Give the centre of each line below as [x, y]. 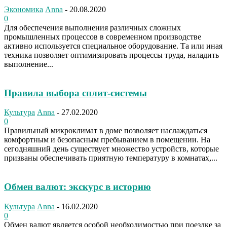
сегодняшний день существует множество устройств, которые [111, 149]
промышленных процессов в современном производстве [103, 36]
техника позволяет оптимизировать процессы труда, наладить [111, 55]
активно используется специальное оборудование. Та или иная [113, 46]
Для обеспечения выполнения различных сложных [92, 27]
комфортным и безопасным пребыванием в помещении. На [107, 140]
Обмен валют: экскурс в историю [78, 187]
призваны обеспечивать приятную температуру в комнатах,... [111, 158]
